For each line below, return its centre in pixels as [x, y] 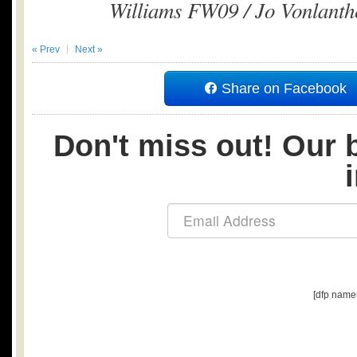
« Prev [46, 49]
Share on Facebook [282, 88]
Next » [89, 49]
